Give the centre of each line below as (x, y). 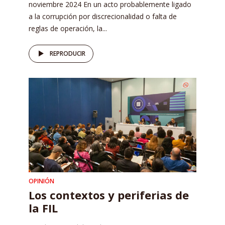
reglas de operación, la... (68, 28)
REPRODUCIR (68, 53)
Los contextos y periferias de (109, 195)
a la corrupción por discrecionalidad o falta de (103, 16)
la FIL (43, 208)
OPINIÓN (41, 181)
